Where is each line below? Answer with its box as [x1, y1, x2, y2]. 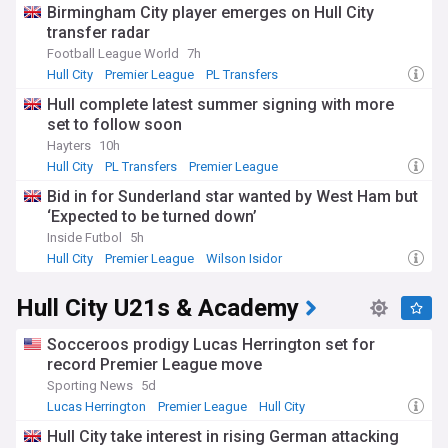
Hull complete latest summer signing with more [47, 95, 394, 114]
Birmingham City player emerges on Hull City [47, 3, 374, 22]
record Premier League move [47, 355, 262, 374]
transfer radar [47, 23, 150, 42]
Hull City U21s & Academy [16, 291, 299, 326]
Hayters [47, 138, 91, 153]
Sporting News [47, 378, 133, 393]
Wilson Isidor [206, 251, 282, 266]
